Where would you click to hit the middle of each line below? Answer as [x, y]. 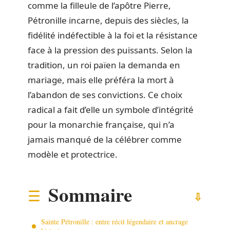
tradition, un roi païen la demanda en [104, 65]
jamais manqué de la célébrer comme [105, 139]
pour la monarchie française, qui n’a [101, 124]
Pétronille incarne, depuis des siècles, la [108, 20]
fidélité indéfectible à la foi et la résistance [113, 35]
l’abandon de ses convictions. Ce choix [105, 95]
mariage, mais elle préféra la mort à [101, 80]
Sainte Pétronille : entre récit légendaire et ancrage [114, 221]
